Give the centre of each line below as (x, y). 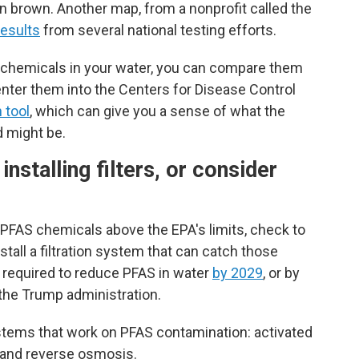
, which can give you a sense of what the (157, 111)
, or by (281, 273)
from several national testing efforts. (158, 30)
